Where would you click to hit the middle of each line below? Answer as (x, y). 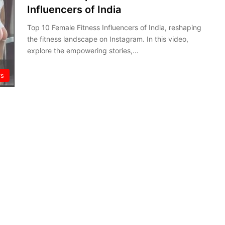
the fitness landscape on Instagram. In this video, (108, 39)
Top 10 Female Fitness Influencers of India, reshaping (114, 27)
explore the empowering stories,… (83, 50)
